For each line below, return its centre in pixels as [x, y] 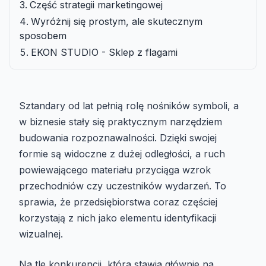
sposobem [43, 35]
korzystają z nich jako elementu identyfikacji [118, 218]
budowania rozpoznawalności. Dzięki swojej [118, 137]
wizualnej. [41, 234]
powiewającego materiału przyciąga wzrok [115, 170]
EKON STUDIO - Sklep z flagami [104, 52]
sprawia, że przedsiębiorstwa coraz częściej [118, 202]
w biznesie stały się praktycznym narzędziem [121, 121]
